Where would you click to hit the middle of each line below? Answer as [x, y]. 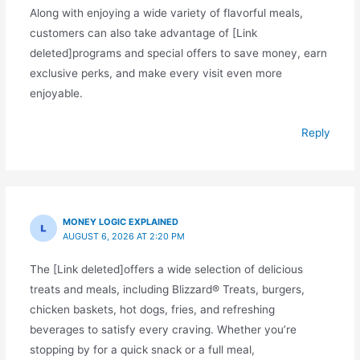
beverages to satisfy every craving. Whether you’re [163, 329]
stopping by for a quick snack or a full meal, [142, 349]
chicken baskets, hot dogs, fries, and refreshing [152, 309]
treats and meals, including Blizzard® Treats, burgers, [167, 289]
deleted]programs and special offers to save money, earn [178, 53]
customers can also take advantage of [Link [143, 33]
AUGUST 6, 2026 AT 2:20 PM [124, 236]
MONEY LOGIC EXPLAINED [121, 221]
